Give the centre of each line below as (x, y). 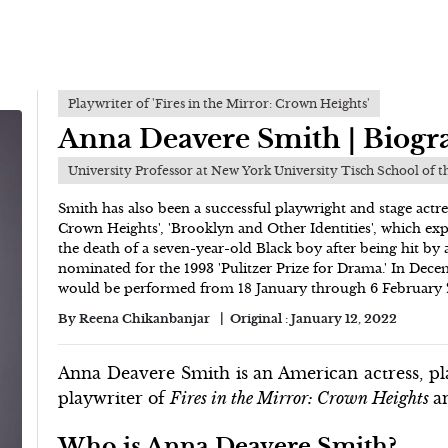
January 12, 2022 (344, 318)
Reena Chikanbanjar (145, 318)
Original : (261, 318)
